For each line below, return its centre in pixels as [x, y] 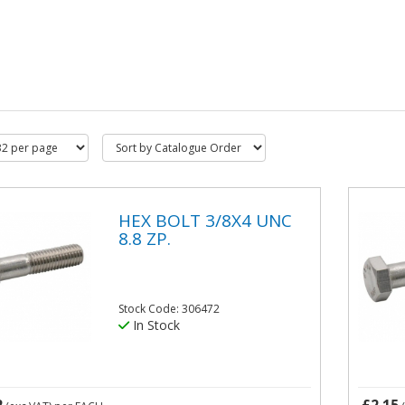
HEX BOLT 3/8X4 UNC [206, 220]
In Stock [155, 325]
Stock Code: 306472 [170, 309]
